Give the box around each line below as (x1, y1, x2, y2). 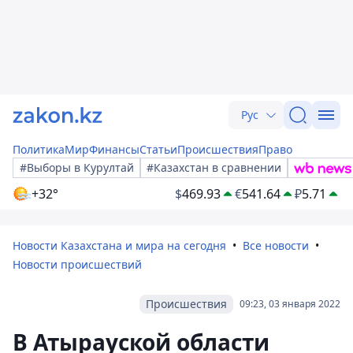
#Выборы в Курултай (20, 160, 134, 175)
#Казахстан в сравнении (147, 160, 281, 175)
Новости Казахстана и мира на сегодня (13, 238, 226, 253)
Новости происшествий (13, 257, 142, 272)
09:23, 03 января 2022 (240, 297, 340, 310)
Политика (13, 142, 65, 157)
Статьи (139, 142, 177, 157)
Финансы (89, 142, 139, 157)
